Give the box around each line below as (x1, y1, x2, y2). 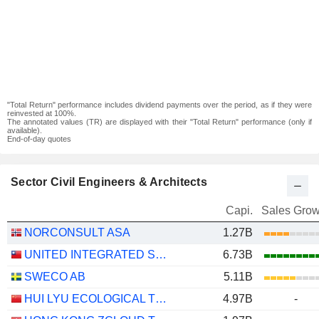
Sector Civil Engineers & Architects (11, 176, 207, 188)
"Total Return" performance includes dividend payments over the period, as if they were (7, 100, 312, 109)
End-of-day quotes (7, 135, 71, 143)
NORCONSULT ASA (24, 226, 130, 239)
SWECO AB (24, 271, 85, 283)
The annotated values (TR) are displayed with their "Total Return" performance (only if (7, 117, 312, 126)
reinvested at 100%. (7, 109, 76, 117)
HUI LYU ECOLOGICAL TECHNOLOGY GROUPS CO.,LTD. (155, 293, 167, 305)
